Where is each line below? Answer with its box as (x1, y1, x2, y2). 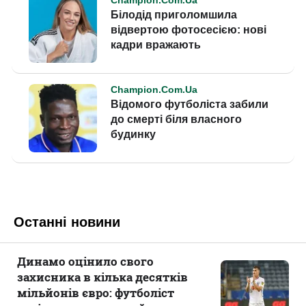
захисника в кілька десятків (17, 269, 188, 285)
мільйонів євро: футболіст (17, 285, 174, 301)
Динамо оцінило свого (17, 253, 154, 269)
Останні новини (14, 214, 120, 229)
